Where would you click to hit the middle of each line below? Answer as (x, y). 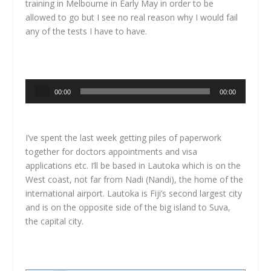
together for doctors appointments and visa (112, 152)
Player (37, 99)
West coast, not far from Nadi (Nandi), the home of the (135, 180)
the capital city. (55, 221)
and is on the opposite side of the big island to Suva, (128, 207)
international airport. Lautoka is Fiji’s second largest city (134, 194)
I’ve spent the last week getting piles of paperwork (124, 138)
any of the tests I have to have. (87, 31)
